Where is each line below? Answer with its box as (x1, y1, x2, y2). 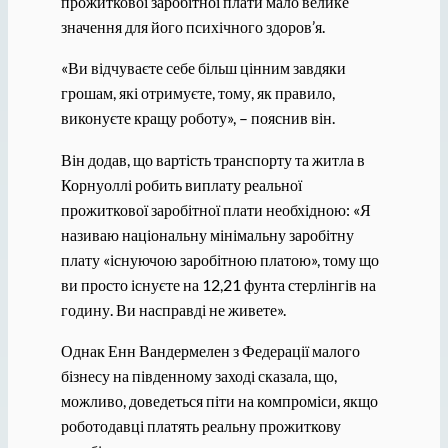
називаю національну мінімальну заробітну (60, 224, 354, 244)
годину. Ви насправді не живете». (60, 299, 286, 319)
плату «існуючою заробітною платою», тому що (60, 249, 379, 269)
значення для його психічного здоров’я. (60, 17, 325, 37)
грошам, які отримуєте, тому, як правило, (60, 83, 335, 103)
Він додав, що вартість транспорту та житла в (60, 149, 365, 169)
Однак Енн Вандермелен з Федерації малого (60, 340, 360, 360)
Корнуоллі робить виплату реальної (60, 174, 302, 194)
